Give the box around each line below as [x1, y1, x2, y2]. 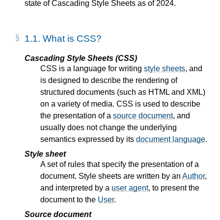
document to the [40, 195, 98, 204]
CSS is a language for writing [40, 64, 144, 73]
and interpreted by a [40, 183, 111, 192]
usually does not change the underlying [40, 123, 177, 132]
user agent [111, 183, 148, 192]
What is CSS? [43, 33, 102, 44]
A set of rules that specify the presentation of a [40, 160, 199, 168]
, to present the [148, 183, 199, 192]
